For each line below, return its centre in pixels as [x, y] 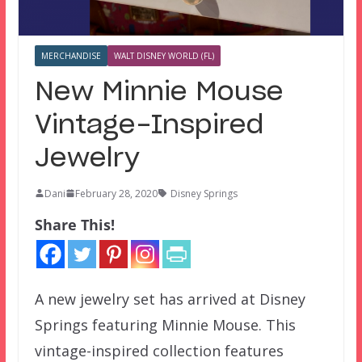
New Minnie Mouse [159, 92]
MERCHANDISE [71, 55]
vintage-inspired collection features [159, 350]
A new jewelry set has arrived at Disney [170, 299]
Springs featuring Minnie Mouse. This [165, 324]
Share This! [74, 224]
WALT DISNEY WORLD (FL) [164, 55]
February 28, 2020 [116, 193]
